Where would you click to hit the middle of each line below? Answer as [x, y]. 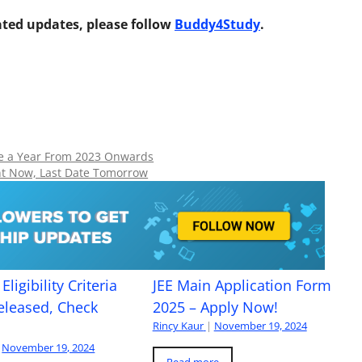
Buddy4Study [217, 24]
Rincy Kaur [178, 326]
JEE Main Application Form [242, 286]
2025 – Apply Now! [215, 307]
